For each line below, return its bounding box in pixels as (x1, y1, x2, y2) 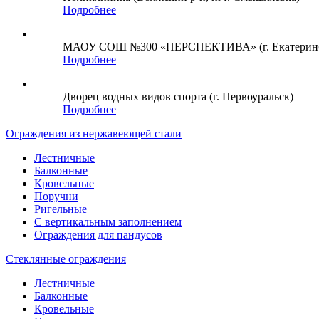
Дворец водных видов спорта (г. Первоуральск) (63, 90, 293, 103)
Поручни (34, 189, 78, 202)
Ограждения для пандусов (34, 228, 162, 241)
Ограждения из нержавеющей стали (6, 127, 182, 140)
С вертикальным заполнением (34, 215, 182, 228)
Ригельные (34, 202, 87, 215)
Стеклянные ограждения (6, 252, 126, 265)
